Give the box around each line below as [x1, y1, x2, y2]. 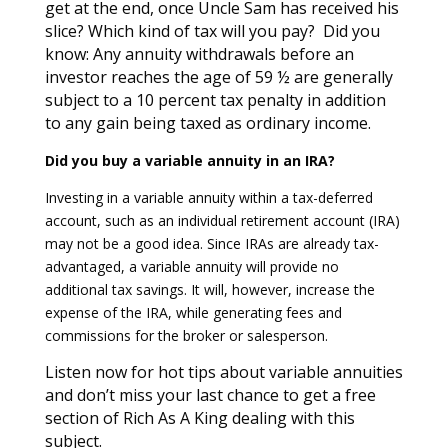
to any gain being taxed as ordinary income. [44, 112, 371, 135]
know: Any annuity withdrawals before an [44, 43, 354, 66]
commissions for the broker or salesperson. [44, 326, 328, 346]
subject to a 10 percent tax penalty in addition [44, 89, 386, 112]
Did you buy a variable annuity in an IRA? [44, 151, 335, 171]
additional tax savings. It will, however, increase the [44, 280, 375, 300]
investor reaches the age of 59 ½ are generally [44, 66, 393, 89]
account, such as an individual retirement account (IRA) [44, 211, 400, 231]
